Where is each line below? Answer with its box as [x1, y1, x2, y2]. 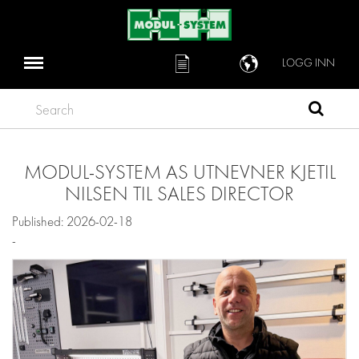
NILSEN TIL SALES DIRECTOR [65, 182, 294, 206]
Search [23, 98, 60, 115]
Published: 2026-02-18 [12, 214, 132, 230]
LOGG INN [282, 56, 335, 71]
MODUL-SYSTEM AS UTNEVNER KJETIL [23, 160, 336, 184]
